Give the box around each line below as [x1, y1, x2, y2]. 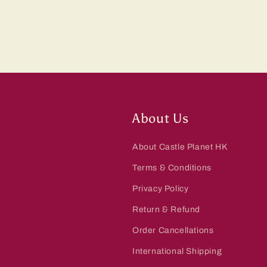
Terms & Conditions [132, 163, 212, 172]
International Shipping [132, 247, 222, 256]
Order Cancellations [132, 226, 214, 235]
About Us [132, 111, 189, 126]
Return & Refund [132, 205, 200, 214]
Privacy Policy [132, 184, 189, 193]
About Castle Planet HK [132, 142, 228, 151]
